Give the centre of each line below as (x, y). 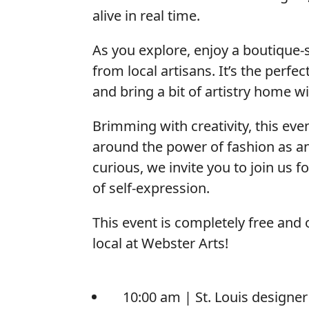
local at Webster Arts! (161, 243)
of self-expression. (151, 188)
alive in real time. (148, 15)
